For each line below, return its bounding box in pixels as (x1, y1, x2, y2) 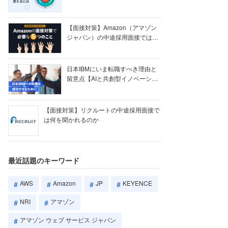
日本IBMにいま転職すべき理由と (67, 64, 157, 73)
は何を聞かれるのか (44, 115, 99, 124)
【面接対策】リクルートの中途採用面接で (44, 105, 160, 114)
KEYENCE (123, 179, 152, 187)
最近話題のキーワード (8, 155, 79, 165)
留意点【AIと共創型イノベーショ (67, 74, 158, 82)
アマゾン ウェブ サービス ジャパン (20, 215, 116, 224)
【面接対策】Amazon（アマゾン (67, 23, 157, 32)
